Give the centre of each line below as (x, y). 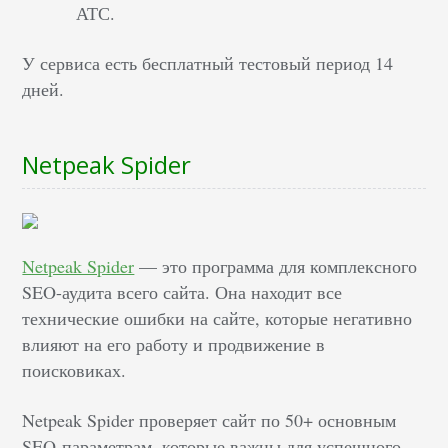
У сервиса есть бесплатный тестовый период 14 (208, 62)
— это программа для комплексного (276, 265)
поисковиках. (74, 369)
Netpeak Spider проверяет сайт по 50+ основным (209, 419)
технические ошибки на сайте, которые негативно (217, 317)
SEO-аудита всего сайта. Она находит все (182, 291)
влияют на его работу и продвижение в (174, 343)
